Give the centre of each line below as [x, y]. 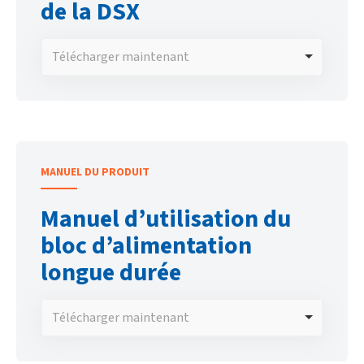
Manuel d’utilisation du [166, 219]
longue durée [111, 272]
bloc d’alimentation [146, 245]
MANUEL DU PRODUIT [95, 172]
